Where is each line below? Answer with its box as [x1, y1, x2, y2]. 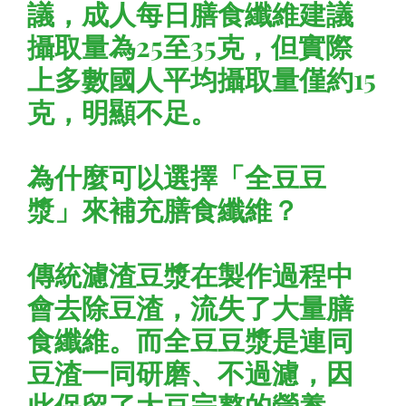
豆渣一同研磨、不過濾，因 [27, 354, 353, 391]
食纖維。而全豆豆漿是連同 [27, 322, 353, 358]
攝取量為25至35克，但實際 [27, 28, 353, 64]
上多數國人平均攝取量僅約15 [27, 61, 376, 97]
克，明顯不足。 [27, 93, 217, 130]
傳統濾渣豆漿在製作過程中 [27, 256, 353, 293]
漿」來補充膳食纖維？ [27, 191, 299, 227]
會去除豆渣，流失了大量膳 [27, 289, 353, 325]
